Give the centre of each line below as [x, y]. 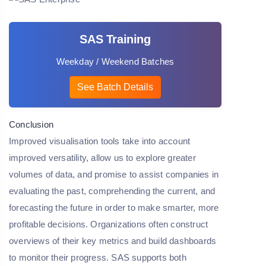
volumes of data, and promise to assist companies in [114, 174]
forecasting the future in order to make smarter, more [114, 207]
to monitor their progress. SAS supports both [98, 257]
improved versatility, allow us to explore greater [102, 157]
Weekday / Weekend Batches [115, 61]
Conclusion [31, 124]
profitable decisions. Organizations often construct [109, 224]
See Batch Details [115, 87]
